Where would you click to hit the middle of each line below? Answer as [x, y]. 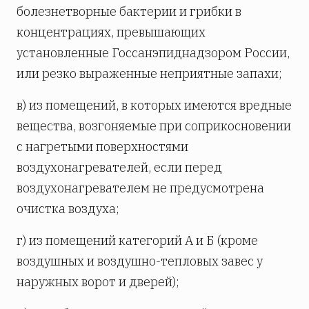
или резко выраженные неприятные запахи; [149, 73]
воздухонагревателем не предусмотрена [140, 188]
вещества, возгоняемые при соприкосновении [154, 126]
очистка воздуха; [68, 208]
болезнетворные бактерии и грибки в [129, 11]
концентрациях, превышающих [111, 32]
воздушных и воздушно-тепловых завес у [140, 261]
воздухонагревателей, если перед [119, 167]
